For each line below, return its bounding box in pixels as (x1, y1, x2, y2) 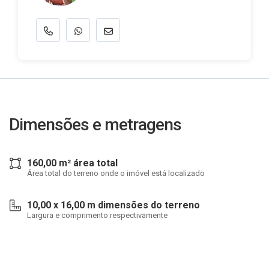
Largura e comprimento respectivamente (27, 211, 168, 220)
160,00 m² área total (27, 157, 118, 169)
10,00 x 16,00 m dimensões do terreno (27, 199, 200, 211)
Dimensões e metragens (9, 115, 181, 134)
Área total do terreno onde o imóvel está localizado (27, 169, 205, 178)
